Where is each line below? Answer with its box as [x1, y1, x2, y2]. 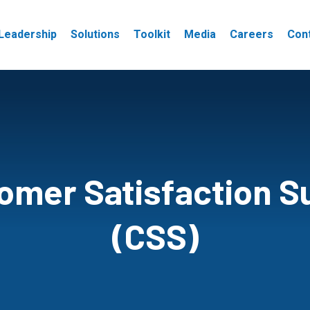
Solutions [70, 26, 120, 43]
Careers [229, 26, 273, 43]
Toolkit [133, 26, 170, 43]
